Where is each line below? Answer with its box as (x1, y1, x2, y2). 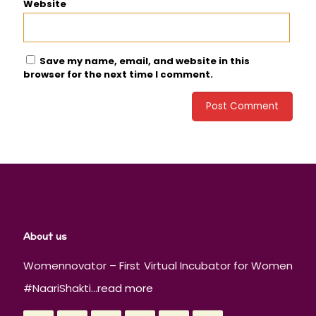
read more (97, 281, 153, 296)
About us (23, 229, 67, 246)
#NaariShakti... (23, 281, 97, 296)
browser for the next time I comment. (23, 68, 213, 82)
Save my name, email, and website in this (39, 54, 250, 68)
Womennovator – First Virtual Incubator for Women (23, 258, 293, 274)
